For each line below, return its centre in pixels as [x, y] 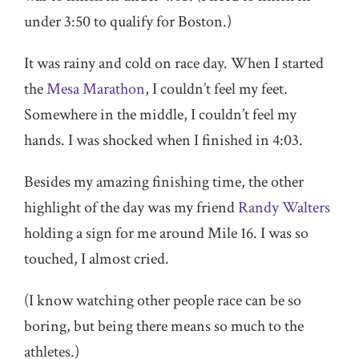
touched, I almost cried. [97, 259]
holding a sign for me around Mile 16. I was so [166, 233]
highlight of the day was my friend [131, 208]
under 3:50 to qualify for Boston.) [128, 22]
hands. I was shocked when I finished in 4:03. [163, 140]
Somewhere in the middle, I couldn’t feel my [160, 115]
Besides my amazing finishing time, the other [164, 182]
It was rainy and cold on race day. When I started [174, 63]
